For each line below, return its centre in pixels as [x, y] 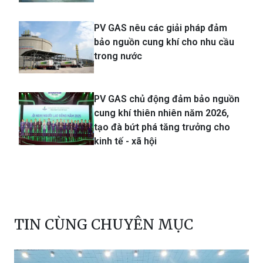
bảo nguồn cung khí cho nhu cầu [164, 42]
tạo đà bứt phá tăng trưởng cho [162, 127]
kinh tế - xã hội [125, 141]
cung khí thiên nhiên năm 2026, [161, 113]
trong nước [118, 56]
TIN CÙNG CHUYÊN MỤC [104, 225]
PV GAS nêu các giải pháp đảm [161, 28]
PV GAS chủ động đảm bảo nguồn [167, 99]
